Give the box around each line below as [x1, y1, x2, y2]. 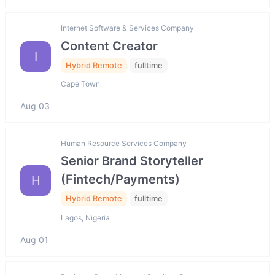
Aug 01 [20, 234, 48, 245]
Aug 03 [20, 101, 50, 112]
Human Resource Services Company [61, 139, 187, 149]
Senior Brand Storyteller [61, 153, 203, 169]
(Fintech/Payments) [61, 172, 180, 187]
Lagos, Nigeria [61, 212, 110, 222]
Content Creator [61, 38, 158, 53]
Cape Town [61, 79, 100, 89]
